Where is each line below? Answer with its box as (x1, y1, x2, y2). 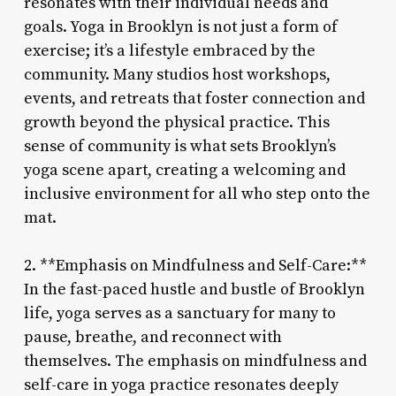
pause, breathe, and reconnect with (23, 326, 282, 347)
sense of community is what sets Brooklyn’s (23, 135, 336, 156)
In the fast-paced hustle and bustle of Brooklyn (23, 278, 365, 300)
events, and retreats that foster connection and (23, 88, 365, 109)
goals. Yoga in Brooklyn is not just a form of (23, 16, 338, 37)
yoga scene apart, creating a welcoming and (23, 159, 346, 180)
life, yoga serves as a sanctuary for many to (23, 302, 336, 324)
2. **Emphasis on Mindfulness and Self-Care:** (23, 255, 367, 276)
